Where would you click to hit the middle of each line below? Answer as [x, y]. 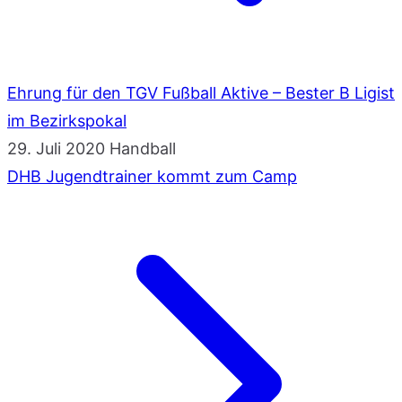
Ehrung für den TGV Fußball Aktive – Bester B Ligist [201, 92]
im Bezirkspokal [67, 120]
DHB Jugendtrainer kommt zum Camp [152, 176]
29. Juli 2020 [56, 148]
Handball [143, 148]
